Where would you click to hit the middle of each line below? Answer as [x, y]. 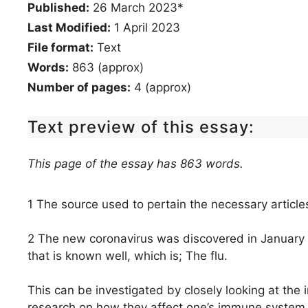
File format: [60, 47]
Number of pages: [79, 87]
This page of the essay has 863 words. [135, 164]
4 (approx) [161, 87]
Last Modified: [69, 27]
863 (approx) [106, 67]
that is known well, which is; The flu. [128, 256]
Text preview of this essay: [141, 127]
